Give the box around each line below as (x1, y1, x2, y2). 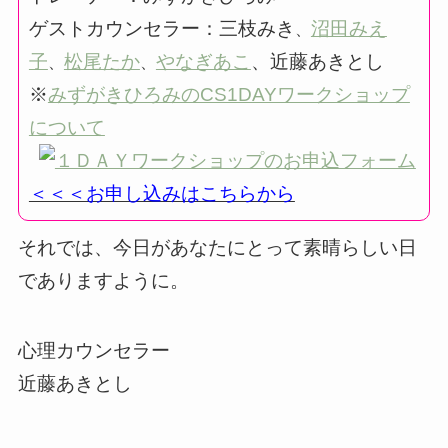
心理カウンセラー (17, 340, 170, 362)
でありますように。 (17, 269, 189, 291)
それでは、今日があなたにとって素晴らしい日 (17, 236, 417, 258)
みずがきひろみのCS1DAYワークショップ (47, 83, 410, 105)
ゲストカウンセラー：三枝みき (28, 17, 295, 39)
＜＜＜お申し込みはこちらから (28, 182, 295, 204)
